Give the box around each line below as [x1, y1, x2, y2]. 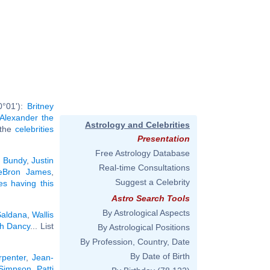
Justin [31, 155, 54, 165]
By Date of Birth [130, 251, 190, 261]
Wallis [32, 209, 54, 219]
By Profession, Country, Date [80, 237, 190, 246]
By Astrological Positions [98, 222, 190, 232]
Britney [27, 101, 54, 111]
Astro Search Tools [111, 193, 190, 203]
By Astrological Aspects [102, 208, 190, 218]
